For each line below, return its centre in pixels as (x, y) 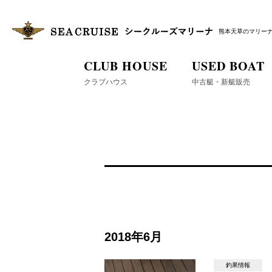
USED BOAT (228, 66)
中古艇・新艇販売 (221, 82)
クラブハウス (105, 82)
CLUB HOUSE (125, 66)
